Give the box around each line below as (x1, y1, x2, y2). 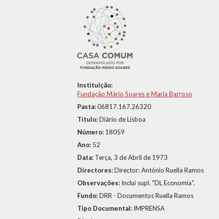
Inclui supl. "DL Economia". (121, 179, 195, 187)
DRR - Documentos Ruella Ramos (99, 192, 194, 199)
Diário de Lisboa (99, 115, 146, 123)
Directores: (77, 166, 114, 174)
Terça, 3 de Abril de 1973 (95, 153, 168, 161)
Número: (77, 128, 105, 136)
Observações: (77, 179, 121, 187)
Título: (77, 115, 99, 123)
